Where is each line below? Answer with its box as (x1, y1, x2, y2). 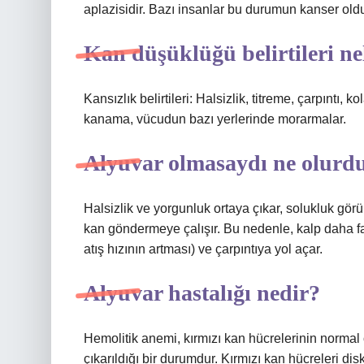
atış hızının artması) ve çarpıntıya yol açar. (84, 242, 323, 256)
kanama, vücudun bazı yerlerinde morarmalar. (84, 112, 346, 126)
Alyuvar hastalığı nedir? (84, 280, 320, 305)
